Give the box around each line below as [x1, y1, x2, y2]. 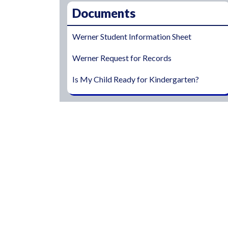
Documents [72, 6, 135, 20]
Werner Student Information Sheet [72, 32, 191, 41]
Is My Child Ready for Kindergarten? [72, 74, 199, 84]
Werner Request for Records [72, 53, 172, 63]
